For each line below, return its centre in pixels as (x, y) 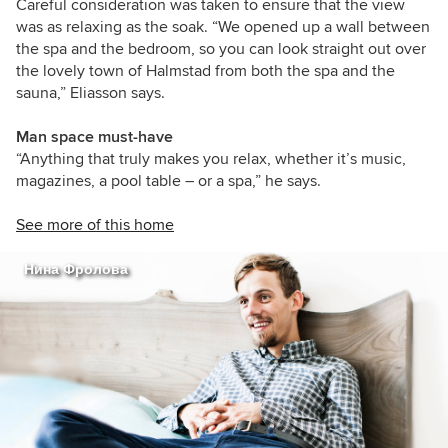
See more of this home (95, 225)
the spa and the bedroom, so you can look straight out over (221, 49)
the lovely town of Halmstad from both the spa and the (205, 71)
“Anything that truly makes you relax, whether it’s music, (211, 159)
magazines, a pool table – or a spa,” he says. (168, 181)
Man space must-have (94, 137)
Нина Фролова (76, 270)
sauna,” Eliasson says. (90, 93)
